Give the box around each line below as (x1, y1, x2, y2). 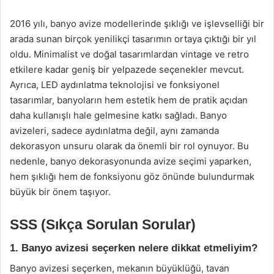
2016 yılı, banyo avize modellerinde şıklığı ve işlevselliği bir (10, 17, 264, 29)
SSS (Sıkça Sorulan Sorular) (10, 216, 196, 232)
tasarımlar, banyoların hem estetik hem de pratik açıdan (10, 94, 248, 106)
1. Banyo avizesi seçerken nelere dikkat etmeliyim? (10, 242, 257, 254)
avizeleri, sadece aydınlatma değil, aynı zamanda (10, 124, 219, 136)
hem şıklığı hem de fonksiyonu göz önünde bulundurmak (10, 170, 254, 182)
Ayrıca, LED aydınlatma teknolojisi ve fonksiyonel (10, 78, 220, 91)
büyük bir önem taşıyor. (10, 185, 111, 198)
